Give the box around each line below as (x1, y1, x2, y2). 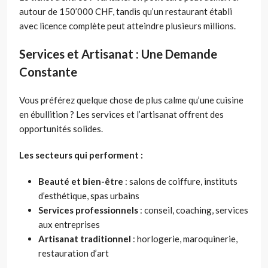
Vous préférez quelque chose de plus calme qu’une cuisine (19, 94, 243, 105)
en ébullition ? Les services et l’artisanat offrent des (19, 108, 224, 120)
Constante (19, 64, 77, 79)
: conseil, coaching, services (138, 204, 248, 215)
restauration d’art (38, 247, 109, 258)
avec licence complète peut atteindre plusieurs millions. (19, 20, 236, 31)
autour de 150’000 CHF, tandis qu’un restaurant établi (19, 5, 232, 17)
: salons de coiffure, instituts (123, 175, 237, 187)
